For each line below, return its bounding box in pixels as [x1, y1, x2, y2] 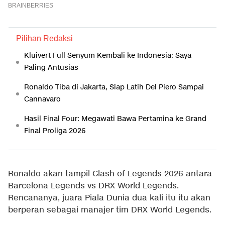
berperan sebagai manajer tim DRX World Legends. [8, 204, 211, 215]
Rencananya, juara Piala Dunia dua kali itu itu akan [8, 192, 210, 203]
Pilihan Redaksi [16, 34, 73, 43]
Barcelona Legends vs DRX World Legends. [8, 180, 179, 191]
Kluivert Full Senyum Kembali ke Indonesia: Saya [24, 50, 191, 60]
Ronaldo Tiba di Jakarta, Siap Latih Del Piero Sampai [24, 82, 204, 92]
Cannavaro [24, 94, 61, 104]
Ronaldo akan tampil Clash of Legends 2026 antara [8, 168, 212, 179]
